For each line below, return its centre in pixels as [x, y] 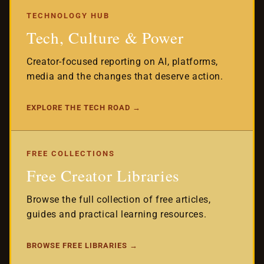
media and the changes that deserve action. [125, 76]
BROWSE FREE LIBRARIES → [82, 246]
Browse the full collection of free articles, [119, 200]
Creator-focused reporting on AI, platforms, [123, 61]
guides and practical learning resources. [117, 214]
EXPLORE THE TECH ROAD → [84, 108]
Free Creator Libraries [103, 176]
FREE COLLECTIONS [71, 153]
